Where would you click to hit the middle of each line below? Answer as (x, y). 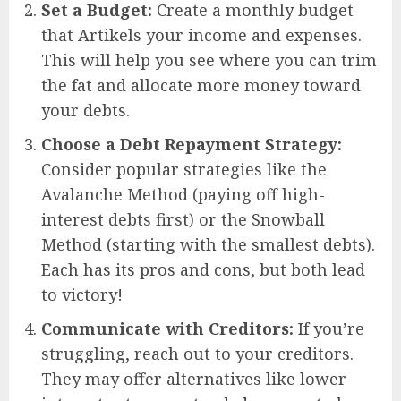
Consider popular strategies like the (184, 170)
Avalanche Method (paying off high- (183, 195)
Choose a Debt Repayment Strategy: (192, 145)
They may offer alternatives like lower (194, 379)
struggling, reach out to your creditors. (197, 354)
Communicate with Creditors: (167, 329)
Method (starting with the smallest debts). (208, 245)
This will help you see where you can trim (209, 60)
